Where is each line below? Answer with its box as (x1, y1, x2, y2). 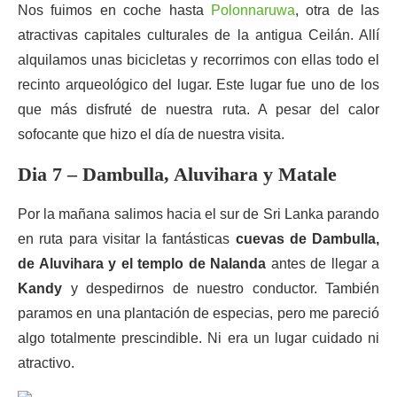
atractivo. (18, 355, 74, 370)
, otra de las (294, 3, 379, 18)
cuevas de (235, 231, 307, 246)
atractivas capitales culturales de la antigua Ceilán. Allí (18, 27, 379, 43)
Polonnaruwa (210, 3, 295, 18)
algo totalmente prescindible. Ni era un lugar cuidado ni (18, 331, 379, 346)
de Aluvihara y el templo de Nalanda (18, 256, 271, 271)
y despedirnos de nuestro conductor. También (62, 281, 379, 296)
